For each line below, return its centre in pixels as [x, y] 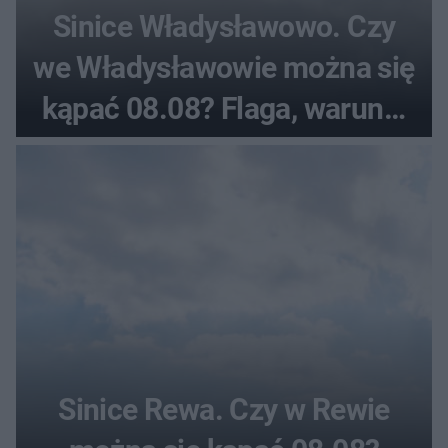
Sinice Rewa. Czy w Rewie [224, 409]
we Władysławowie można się [224, 67]
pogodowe [224, 149]
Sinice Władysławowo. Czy [224, 26]
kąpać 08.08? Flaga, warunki [224, 108]
